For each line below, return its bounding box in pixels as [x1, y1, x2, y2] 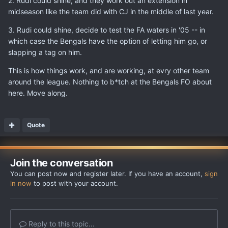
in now [10, 179, 32, 187]
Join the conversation [10, 156, 113, 169]
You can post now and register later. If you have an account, [10, 169, 205, 178]
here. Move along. [8, 88, 68, 97]
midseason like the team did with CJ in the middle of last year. [8, 7, 214, 16]
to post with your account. [32, 179, 118, 187]
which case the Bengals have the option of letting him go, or [8, 36, 207, 45]
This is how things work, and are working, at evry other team [8, 66, 209, 75]
